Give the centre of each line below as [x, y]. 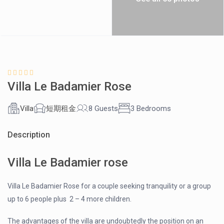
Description [29, 135]
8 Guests [103, 108]
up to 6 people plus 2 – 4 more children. [70, 199]
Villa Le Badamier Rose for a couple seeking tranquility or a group [109, 186]
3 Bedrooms [151, 108]
